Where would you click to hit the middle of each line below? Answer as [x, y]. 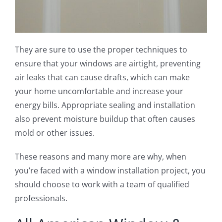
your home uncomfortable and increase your [99, 91]
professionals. [41, 198]
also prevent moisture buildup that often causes [105, 119]
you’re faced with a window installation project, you [110, 171]
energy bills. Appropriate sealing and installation [105, 105]
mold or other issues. [55, 133]
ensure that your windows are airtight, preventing [108, 64]
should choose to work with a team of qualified [102, 185]
